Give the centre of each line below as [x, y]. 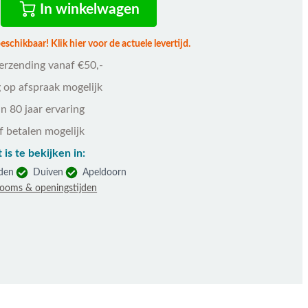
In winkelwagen [90, 9]
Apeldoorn [105, 173]
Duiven [48, 173]
